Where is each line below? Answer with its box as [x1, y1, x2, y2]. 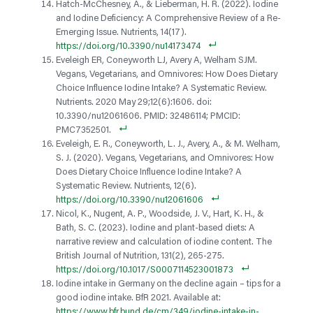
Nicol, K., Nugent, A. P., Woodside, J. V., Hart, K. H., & [56, 210, 264, 219]
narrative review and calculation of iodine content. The [56, 238, 272, 247]
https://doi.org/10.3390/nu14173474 [56, 42, 201, 52]
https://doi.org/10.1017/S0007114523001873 [56, 265, 233, 275]
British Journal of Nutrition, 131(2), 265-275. [56, 252, 224, 261]
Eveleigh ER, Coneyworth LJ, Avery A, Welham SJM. [56, 56, 257, 66]
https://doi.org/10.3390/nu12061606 [56, 196, 203, 205]
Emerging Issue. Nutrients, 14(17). [56, 28, 187, 38]
